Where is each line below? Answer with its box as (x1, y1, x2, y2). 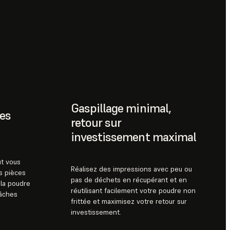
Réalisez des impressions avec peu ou (71, 164, 192, 174)
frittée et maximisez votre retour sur (71, 197, 187, 206)
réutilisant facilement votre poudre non (71, 186, 196, 196)
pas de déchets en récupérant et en (71, 175, 187, 185)
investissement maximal (71, 129, 196, 145)
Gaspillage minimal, (71, 100, 171, 117)
